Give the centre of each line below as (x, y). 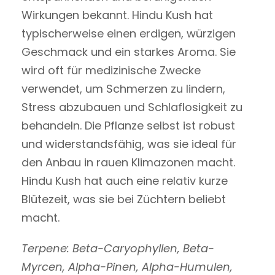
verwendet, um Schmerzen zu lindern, (123, 88)
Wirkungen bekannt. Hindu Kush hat (117, 15)
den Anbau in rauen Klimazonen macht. (128, 162)
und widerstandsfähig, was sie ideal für (129, 144)
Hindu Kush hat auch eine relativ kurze (125, 180)
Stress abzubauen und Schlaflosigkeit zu (132, 107)
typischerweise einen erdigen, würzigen (129, 33)
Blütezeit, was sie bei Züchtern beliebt (124, 199)
